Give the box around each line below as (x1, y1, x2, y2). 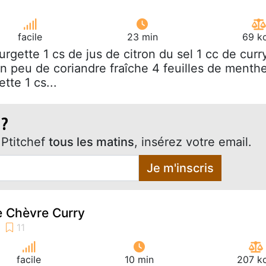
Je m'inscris (146, 160, 214, 175)
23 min (126, 30, 158, 43)
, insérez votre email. (134, 134, 252, 149)
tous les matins (49, 134, 134, 149)
